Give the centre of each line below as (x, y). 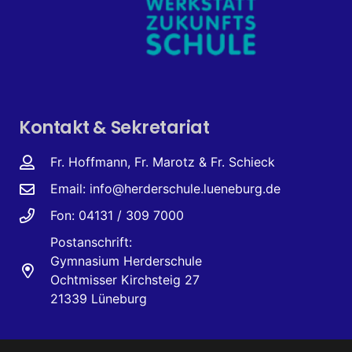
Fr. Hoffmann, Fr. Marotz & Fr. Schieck (162, 162)
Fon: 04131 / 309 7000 (117, 215)
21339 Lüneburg (98, 299)
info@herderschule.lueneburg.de (185, 189)
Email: (70, 189)
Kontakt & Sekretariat (114, 127)
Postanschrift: (91, 242)
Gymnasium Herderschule (126, 261)
